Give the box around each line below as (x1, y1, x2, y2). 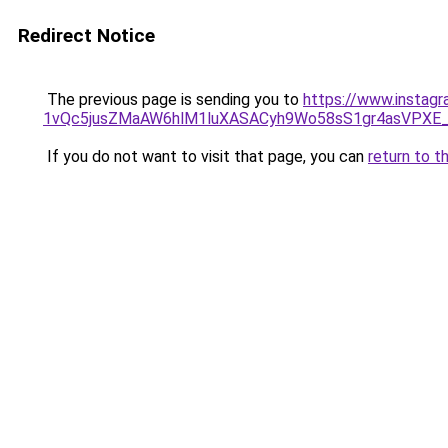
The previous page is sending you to (43, 90, 303, 109)
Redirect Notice (18, 24, 155, 47)
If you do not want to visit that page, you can (43, 147, 368, 166)
